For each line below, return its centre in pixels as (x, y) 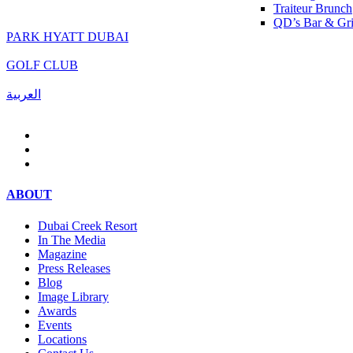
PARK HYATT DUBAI (67, 37)
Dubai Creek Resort (87, 225)
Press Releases (74, 268)
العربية (24, 94)
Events (55, 325)
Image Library (73, 296)
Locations (62, 339)
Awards (57, 310)
